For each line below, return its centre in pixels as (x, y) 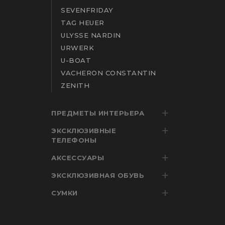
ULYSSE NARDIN (91, 35)
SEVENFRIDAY (87, 10)
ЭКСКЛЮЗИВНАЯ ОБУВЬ (98, 175)
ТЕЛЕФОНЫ (74, 140)
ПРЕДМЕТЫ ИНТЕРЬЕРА (98, 113)
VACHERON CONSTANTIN (108, 73)
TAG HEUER (83, 23)
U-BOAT (76, 60)
